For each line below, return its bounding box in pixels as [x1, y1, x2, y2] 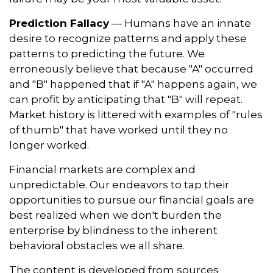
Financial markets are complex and [9, 163, 196, 175]
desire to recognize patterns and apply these [9, 32, 247, 44]
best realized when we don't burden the [9, 209, 222, 221]
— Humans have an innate [109, 17, 251, 29]
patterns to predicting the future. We [9, 48, 205, 60]
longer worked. [9, 139, 89, 151]
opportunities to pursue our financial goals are [9, 194, 254, 206]
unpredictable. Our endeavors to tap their [9, 179, 229, 191]
